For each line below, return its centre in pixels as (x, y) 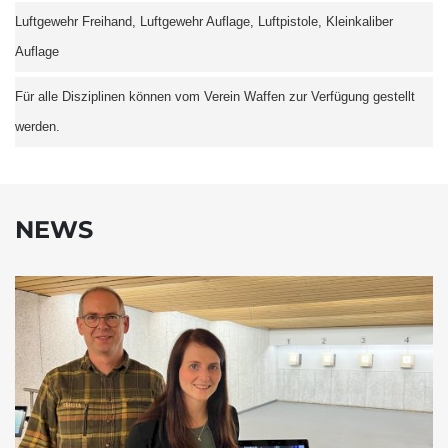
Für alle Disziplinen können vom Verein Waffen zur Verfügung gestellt (215, 96)
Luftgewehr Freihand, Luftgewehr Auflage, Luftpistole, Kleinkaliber (204, 21)
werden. (37, 126)
